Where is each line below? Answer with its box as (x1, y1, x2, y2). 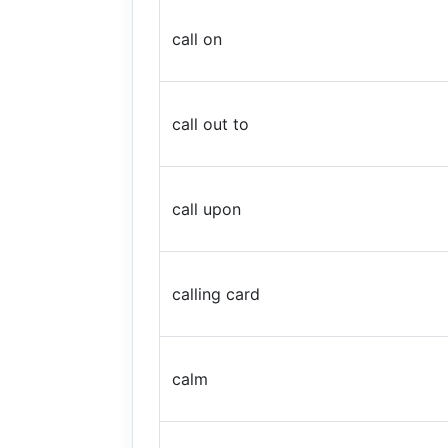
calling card (172, 284, 260, 304)
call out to (172, 114, 249, 134)
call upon (172, 199, 241, 219)
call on (172, 29, 222, 49)
